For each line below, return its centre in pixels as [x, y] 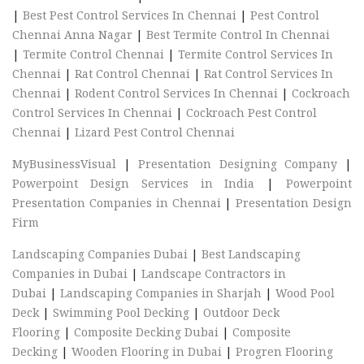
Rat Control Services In [269, 74]
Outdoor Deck [241, 313]
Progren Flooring [284, 352]
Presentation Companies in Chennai [117, 203]
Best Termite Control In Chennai [238, 35]
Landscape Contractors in [214, 274]
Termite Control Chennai [93, 54]
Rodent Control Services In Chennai [176, 93]
